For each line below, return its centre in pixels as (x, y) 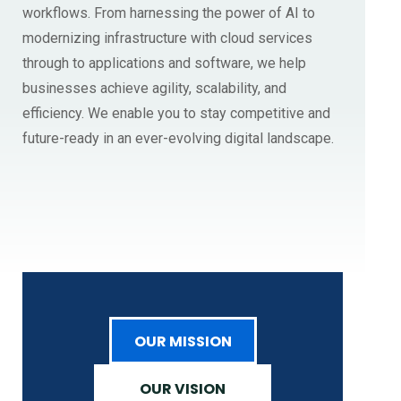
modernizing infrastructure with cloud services (167, 38)
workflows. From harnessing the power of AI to (169, 13)
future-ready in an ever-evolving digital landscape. (178, 138)
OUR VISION (183, 388)
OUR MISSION (183, 341)
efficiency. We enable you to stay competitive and (176, 113)
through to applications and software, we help (164, 63)
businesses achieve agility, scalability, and (154, 88)
